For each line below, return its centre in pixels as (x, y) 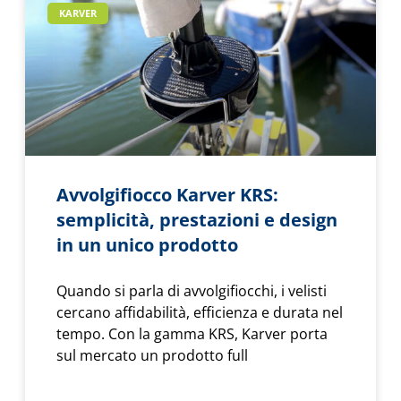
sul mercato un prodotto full (152, 355)
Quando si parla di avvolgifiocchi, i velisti (192, 290)
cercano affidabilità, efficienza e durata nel (200, 312)
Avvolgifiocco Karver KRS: (167, 194)
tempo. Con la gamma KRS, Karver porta (192, 333)
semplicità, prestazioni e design (197, 219)
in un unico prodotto (147, 244)
